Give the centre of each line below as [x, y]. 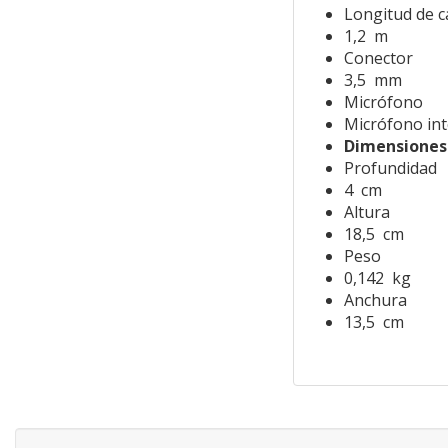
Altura [366, 212]
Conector [378, 58]
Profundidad [390, 168]
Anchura [375, 300]
